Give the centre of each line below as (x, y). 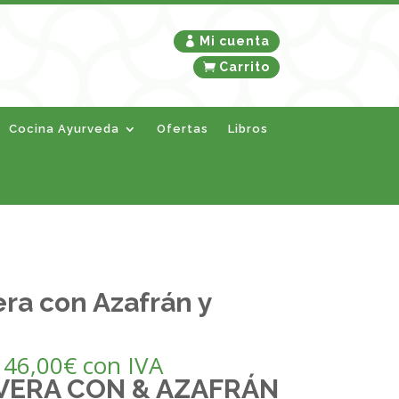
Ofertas (183, 129)
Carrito (244, 66)
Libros (248, 129)
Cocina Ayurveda (65, 129)
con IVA (122, 365)
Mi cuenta (234, 41)
